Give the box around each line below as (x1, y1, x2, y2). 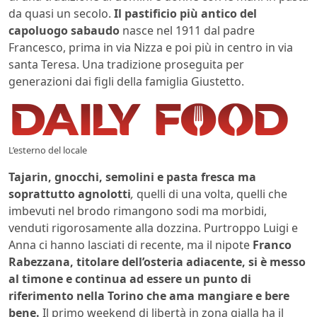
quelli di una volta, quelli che (137, 185, 287, 202)
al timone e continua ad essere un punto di (8, 270, 251, 287)
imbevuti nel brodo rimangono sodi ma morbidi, (8, 202, 267, 219)
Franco (253, 236, 292, 253)
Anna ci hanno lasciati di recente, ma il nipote (8, 236, 253, 253)
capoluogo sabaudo (8, 22, 120, 38)
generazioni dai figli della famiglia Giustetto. (8, 73, 244, 89)
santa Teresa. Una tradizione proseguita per (8, 56, 244, 72)
